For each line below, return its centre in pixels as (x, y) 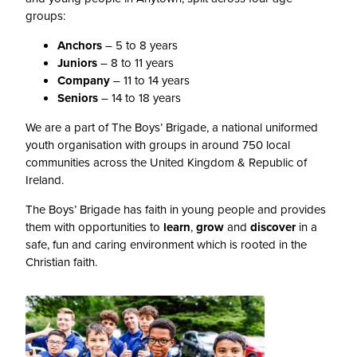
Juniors (77, 63)
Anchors (80, 46)
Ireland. (45, 180)
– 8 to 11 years (135, 63)
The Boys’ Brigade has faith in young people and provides (176, 210)
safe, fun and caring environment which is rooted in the (166, 245)
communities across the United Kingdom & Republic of (166, 163)
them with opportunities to (94, 228)
